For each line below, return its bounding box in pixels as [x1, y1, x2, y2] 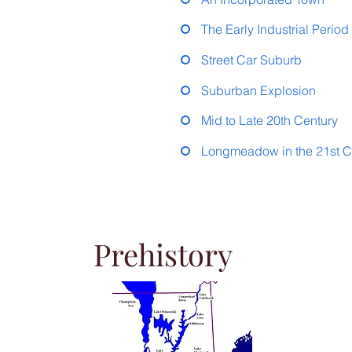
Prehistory [93, 234, 233, 274]
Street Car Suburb [201, 52, 302, 68]
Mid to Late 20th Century [201, 112, 338, 129]
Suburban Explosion [201, 82, 316, 98]
